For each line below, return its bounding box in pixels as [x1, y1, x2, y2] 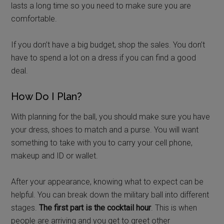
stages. [11, 202, 39, 212]
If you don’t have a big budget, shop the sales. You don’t [11, 39, 205, 49]
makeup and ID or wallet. [11, 150, 98, 160]
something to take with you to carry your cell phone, [11, 137, 193, 147]
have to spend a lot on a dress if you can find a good [11, 52, 196, 62]
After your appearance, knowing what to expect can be [11, 176, 204, 186]
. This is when [151, 202, 197, 212]
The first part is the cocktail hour [39, 202, 151, 212]
